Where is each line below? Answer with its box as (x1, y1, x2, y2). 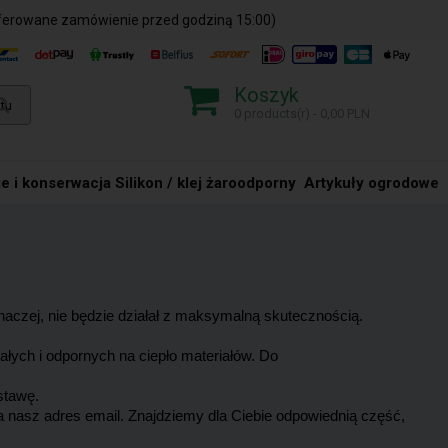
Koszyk (234, 83, 300, 107)
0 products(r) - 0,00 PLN (234, 106, 371, 121)
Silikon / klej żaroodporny (115, 174, 297, 192)
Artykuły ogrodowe (304, 174, 440, 192)
